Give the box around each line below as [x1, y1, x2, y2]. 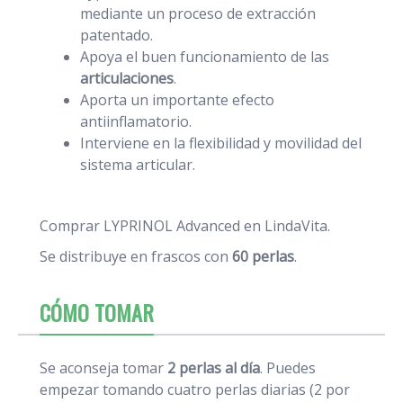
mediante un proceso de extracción [80, 4, 316, 24]
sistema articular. [80, 155, 195, 175]
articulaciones [80, 68, 174, 89]
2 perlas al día [167, 358, 260, 379]
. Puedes [260, 358, 316, 379]
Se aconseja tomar [40, 358, 167, 379]
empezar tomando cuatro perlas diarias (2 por [40, 380, 350, 400]
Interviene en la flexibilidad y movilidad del [80, 133, 362, 154]
